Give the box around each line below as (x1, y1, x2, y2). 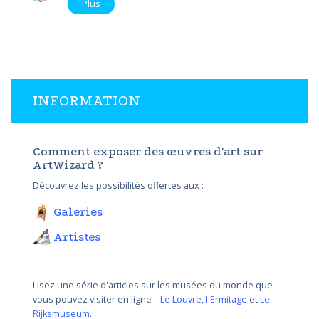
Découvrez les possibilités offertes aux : (33, 179, 204, 192)
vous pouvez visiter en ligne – (33, 293, 160, 306)
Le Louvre (160, 293, 202, 306)
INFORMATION (32, 92, 140, 110)
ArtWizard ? (33, 158, 103, 172)
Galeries (53, 204, 103, 219)
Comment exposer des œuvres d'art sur (33, 145, 263, 159)
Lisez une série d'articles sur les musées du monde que (33, 279, 273, 292)
